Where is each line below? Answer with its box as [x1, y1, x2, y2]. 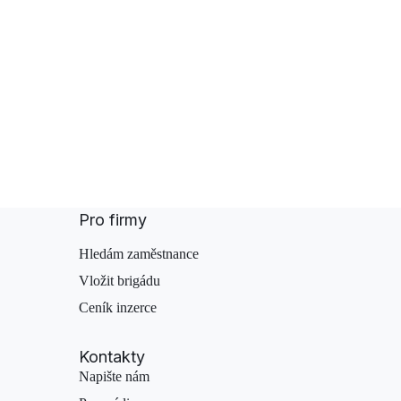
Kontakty [79, 347, 145, 366]
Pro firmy [79, 210, 147, 229]
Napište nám [79, 369, 149, 384]
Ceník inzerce [79, 300, 157, 315]
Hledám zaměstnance [79, 246, 199, 261]
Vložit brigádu [79, 273, 160, 288]
